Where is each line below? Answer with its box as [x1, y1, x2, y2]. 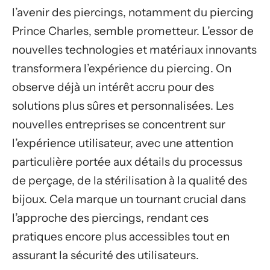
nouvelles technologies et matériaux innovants [12, 42, 257, 57]
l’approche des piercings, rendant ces [12, 210, 209, 225]
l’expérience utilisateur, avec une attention [12, 136, 233, 150]
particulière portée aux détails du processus [12, 154, 242, 169]
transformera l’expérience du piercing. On [12, 61, 231, 75]
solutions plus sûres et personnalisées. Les [12, 98, 234, 113]
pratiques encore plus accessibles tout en [12, 229, 230, 243]
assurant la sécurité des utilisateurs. [12, 248, 199, 262]
